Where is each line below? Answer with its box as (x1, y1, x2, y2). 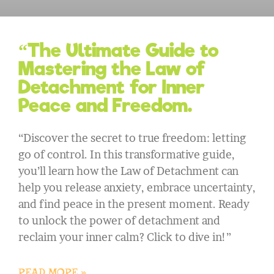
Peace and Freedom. (18, 94, 192, 117)
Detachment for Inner (18, 75, 205, 99)
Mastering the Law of (18, 57, 206, 81)
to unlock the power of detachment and (18, 214, 220, 228)
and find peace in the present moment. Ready (18, 198, 250, 211)
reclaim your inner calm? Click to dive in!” (18, 231, 231, 244)
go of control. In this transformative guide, (18, 148, 235, 161)
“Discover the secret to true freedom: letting (18, 131, 246, 145)
